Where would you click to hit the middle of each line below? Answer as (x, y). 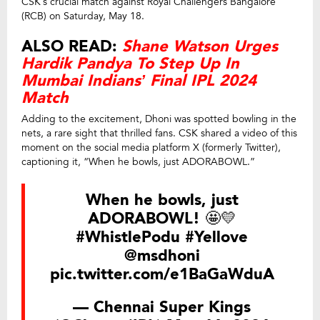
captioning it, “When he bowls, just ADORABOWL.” (138, 161)
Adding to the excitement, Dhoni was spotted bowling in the (159, 119)
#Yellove (216, 237)
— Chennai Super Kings (162, 307)
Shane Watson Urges (200, 46)
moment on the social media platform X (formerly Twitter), (151, 147)
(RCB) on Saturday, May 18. (83, 16)
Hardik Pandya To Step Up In (130, 63)
